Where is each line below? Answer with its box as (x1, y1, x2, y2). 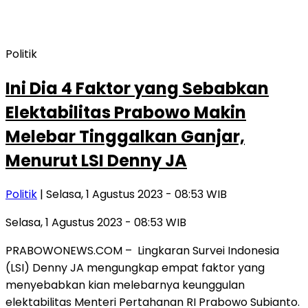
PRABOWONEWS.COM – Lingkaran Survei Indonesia (5, 243, 279, 259)
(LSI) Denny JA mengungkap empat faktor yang (5, 260, 265, 276)
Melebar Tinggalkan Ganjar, (5, 124, 245, 148)
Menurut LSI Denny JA (5, 148, 187, 172)
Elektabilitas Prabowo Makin (5, 100, 246, 124)
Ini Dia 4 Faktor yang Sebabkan (5, 76, 269, 100)
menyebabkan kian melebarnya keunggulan (5, 277, 245, 294)
